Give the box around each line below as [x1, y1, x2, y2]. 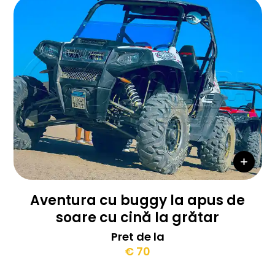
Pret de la [110, 229, 165, 244]
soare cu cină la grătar [56, 208, 219, 227]
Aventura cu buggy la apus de [30, 191, 245, 210]
